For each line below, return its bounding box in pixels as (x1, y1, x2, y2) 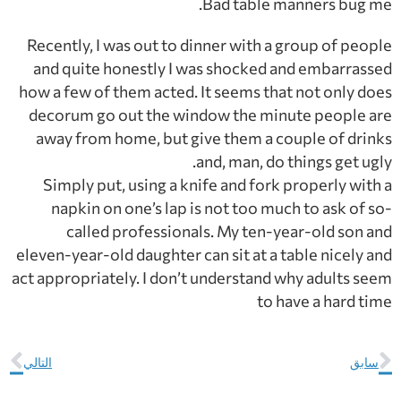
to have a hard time (257, 290, 392, 311)
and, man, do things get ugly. (196, 150, 392, 171)
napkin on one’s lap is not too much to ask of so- (51, 197, 392, 218)
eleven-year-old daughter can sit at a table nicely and (16, 243, 392, 264)
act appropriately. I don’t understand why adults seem (12, 267, 392, 287)
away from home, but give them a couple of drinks (36, 127, 392, 148)
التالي (23, 353, 52, 370)
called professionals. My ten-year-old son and (66, 220, 392, 241)
